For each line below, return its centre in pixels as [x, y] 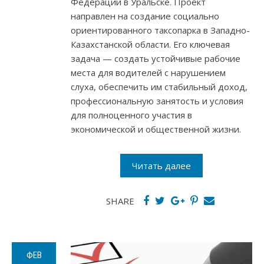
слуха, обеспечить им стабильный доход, [159, 86]
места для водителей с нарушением [148, 72]
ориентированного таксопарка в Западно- [160, 30]
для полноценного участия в [131, 115]
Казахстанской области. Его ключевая [150, 44]
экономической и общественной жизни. [156, 129]
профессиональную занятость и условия [157, 100]
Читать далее [161, 165]
